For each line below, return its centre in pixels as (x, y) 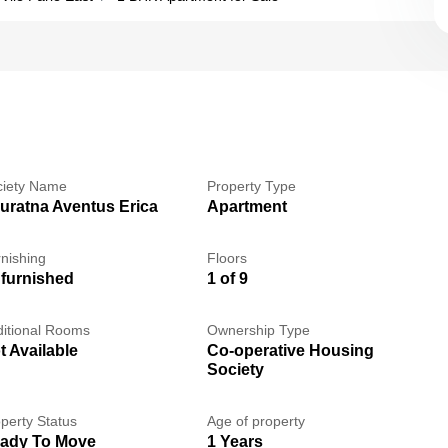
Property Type (251, 186)
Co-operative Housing (290, 350)
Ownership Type (258, 330)
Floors (226, 258)
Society (235, 369)
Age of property (255, 421)
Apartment (246, 206)
